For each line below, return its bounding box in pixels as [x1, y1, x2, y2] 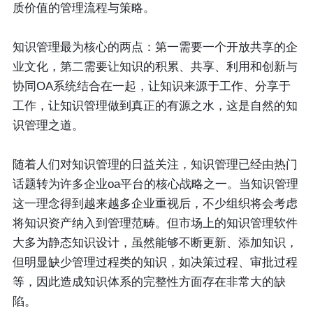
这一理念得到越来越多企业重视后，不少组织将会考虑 [12, 197, 298, 211]
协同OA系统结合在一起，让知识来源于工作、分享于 [12, 80, 291, 94]
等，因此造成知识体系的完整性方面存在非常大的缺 [12, 275, 286, 289]
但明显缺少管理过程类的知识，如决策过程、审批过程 [12, 256, 298, 270]
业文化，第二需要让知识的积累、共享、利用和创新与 [12, 60, 298, 74]
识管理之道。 [12, 119, 84, 133]
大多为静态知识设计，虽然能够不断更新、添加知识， [12, 236, 298, 250]
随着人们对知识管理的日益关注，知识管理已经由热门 [12, 158, 298, 172]
